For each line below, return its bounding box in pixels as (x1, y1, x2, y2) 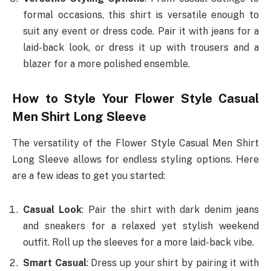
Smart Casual (23, 256, 87, 269)
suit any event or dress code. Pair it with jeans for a (23, 25, 259, 38)
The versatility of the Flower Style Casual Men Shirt (12, 137, 259, 149)
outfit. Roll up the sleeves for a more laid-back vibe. (23, 236, 254, 248)
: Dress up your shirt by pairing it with (86, 256, 260, 269)
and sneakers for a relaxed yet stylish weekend (23, 220, 259, 232)
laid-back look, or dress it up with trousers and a (23, 42, 259, 54)
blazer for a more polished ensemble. (23, 58, 190, 70)
